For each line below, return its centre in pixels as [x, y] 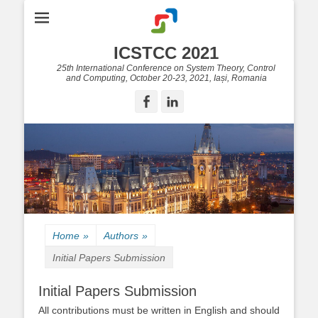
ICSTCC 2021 [166, 53]
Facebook [181, 102]
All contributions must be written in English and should [159, 310]
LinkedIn [205, 102]
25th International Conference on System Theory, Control [166, 68]
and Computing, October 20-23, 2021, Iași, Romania [166, 78]
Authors [121, 235]
